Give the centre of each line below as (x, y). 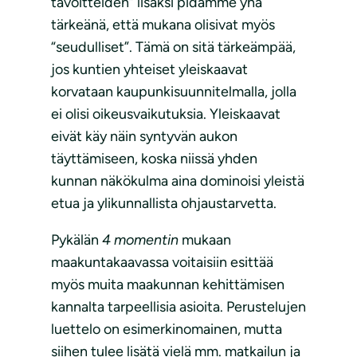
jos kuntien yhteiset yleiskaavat (149, 70)
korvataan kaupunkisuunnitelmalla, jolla (174, 92)
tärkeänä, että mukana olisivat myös (163, 25)
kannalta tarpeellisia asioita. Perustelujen (178, 307)
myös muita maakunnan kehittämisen (168, 285)
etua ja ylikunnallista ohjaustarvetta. (164, 204)
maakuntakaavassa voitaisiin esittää (162, 263)
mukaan (206, 240)
